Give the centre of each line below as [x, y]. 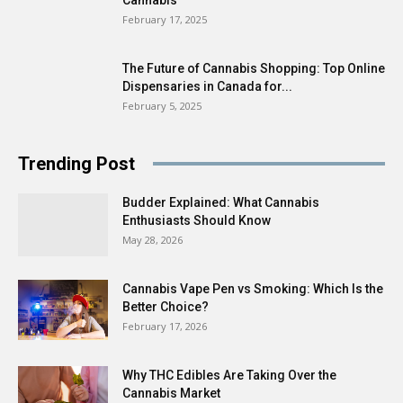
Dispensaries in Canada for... [207, 86]
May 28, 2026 [152, 239]
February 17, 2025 [165, 19]
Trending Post [76, 163]
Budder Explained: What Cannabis [221, 202]
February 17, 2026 [165, 326]
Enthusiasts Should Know [197, 220]
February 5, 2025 [162, 105]
